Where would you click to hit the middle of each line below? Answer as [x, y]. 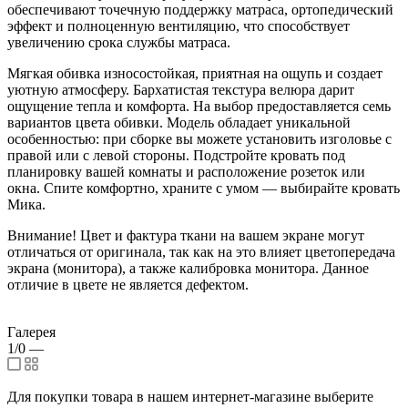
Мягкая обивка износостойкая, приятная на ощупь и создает [195, 73]
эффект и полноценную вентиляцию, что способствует [178, 25]
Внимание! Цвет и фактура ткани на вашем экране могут [186, 235]
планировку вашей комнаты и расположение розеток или [186, 171]
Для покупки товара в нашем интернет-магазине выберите [190, 396]
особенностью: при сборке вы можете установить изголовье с [199, 138]
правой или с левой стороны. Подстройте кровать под [176, 155]
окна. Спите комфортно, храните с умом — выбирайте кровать [204, 188]
